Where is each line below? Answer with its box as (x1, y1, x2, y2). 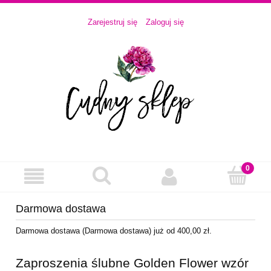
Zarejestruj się (87, 18, 137, 27)
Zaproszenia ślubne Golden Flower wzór (16, 255, 249, 270)
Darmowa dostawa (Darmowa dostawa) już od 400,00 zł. (16, 226, 212, 236)
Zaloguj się (145, 18, 184, 27)
